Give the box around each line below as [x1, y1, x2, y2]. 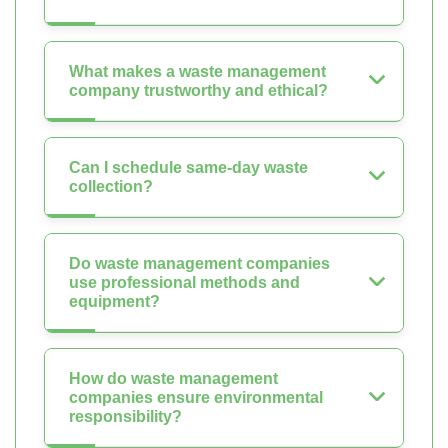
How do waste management [69, 370, 278, 388]
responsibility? [69, 408, 182, 426]
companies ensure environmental [69, 389, 323, 407]
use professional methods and [69, 274, 300, 292]
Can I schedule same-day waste [69, 159, 308, 177]
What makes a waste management [69, 63, 326, 81]
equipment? [69, 293, 160, 311]
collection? [69, 178, 153, 196]
